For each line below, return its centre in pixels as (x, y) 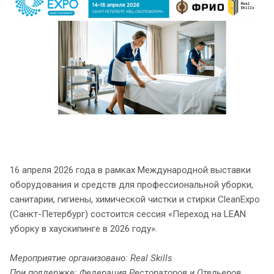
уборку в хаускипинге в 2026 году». (85, 229)
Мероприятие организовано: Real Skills (91, 258)
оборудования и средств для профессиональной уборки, (131, 185)
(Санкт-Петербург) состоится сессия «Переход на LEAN (128, 214)
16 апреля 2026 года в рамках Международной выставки (130, 170)
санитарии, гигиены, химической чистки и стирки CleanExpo (135, 200)
